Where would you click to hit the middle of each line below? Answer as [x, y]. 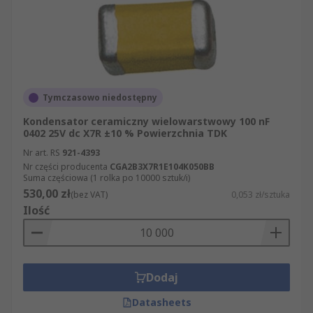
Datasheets [161, 302]
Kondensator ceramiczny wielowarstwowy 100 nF [146, 121]
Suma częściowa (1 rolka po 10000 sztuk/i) [107, 178]
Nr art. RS [42, 153]
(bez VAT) [89, 195]
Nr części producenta [65, 167]
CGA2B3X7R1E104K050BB [162, 167]
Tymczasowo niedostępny [100, 97]
